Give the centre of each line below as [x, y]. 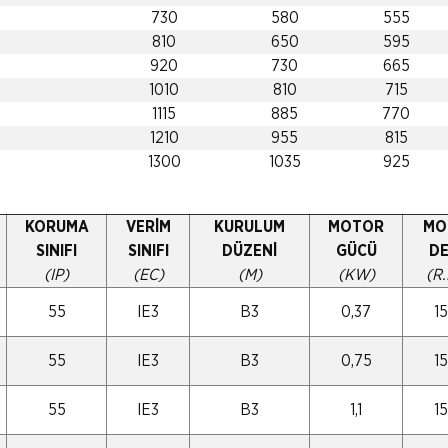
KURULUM [249, 226]
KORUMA [56, 226]
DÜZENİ [249, 250]
